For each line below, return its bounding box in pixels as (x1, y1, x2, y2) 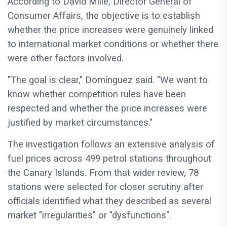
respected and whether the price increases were (8, 103, 207, 115)
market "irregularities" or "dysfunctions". (8, 210, 171, 221)
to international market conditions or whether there (8, 39, 218, 50)
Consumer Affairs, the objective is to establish (8, 10, 200, 22)
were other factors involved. (8, 53, 124, 64)
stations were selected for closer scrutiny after (8, 181, 203, 193)
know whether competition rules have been (8, 89, 186, 100)
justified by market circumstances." (8, 117, 153, 129)
